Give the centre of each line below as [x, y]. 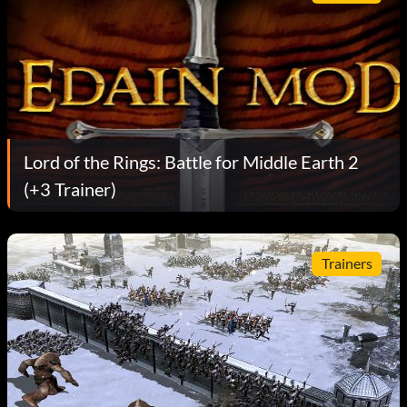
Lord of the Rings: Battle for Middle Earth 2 [191, 161]
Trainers [347, 263]
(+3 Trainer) [70, 189]
